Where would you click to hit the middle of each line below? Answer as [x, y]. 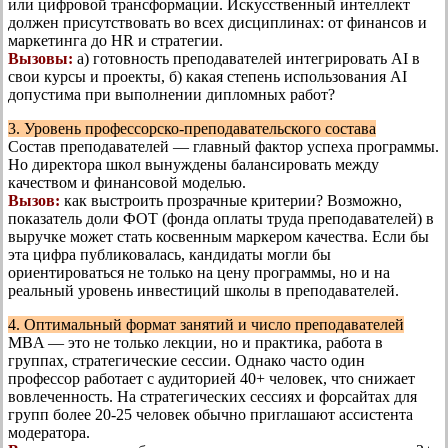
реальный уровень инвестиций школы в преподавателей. [203, 290]
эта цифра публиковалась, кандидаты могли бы [169, 254]
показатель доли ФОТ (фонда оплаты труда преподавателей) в [221, 218]
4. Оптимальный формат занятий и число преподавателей [206, 324]
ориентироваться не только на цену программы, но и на [199, 272]
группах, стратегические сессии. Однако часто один [186, 360]
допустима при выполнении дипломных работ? [171, 94]
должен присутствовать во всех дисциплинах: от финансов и [217, 22]
